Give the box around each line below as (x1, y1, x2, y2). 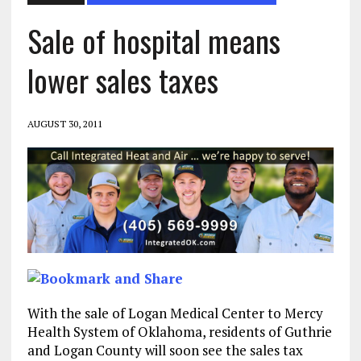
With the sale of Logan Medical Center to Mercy (27, 304, 323, 323)
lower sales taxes (27, 57, 218, 103)
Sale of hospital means (27, 18, 280, 64)
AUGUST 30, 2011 (27, 118, 102, 131)
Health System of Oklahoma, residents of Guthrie (27, 322, 332, 342)
